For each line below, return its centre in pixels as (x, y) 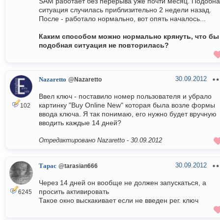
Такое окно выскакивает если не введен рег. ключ (119, 201)
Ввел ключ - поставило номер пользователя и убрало (125, 96)
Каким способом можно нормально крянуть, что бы (129, 37)
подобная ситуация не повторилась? (104, 45)
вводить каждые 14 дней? (80, 123)
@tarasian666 (78, 166)
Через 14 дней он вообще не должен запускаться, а (123, 183)
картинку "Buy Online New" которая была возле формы (127, 105)
